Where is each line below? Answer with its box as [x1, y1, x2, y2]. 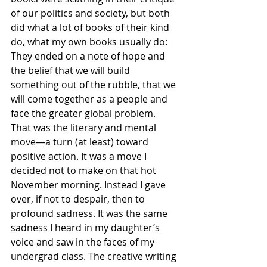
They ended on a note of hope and [11, 49, 167, 63]
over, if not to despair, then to [11, 193, 147, 206]
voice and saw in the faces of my [11, 235, 157, 249]
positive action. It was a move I [11, 150, 149, 163]
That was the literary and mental [11, 121, 159, 134]
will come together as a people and [11, 92, 170, 105]
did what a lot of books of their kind [11, 21, 172, 34]
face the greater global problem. [11, 107, 158, 120]
